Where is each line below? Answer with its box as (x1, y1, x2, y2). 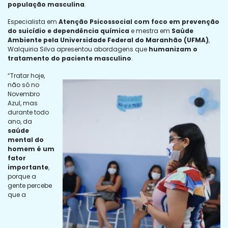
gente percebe (8, 181, 52, 190)
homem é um (8, 144, 54, 153)
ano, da (8, 117, 32, 126)
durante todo (8, 107, 49, 117)
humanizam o (149, 44, 197, 53)
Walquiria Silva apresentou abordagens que (8, 44, 149, 53)
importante (8, 162, 48, 172)
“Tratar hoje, (8, 71, 45, 80)
